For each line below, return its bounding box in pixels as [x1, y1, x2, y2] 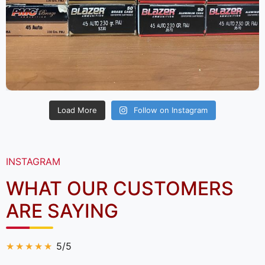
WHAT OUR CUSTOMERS [6, 176, 234, 200]
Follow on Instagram [134, 105, 208, 115]
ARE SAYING [6, 199, 118, 222]
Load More [57, 105, 97, 115]
